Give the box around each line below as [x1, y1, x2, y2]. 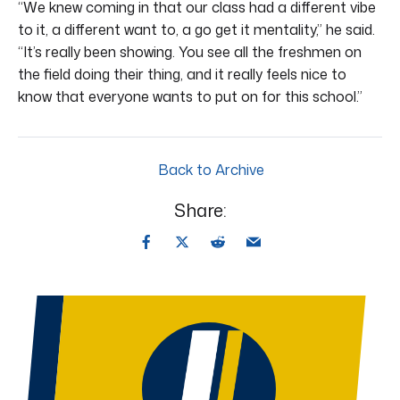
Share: [173, 196, 227, 222]
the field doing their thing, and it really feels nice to [18, 63, 346, 84]
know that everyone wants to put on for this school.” [18, 86, 362, 106]
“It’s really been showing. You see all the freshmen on [18, 41, 362, 62]
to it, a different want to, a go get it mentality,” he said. [18, 19, 375, 39]
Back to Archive [154, 159, 264, 179]
